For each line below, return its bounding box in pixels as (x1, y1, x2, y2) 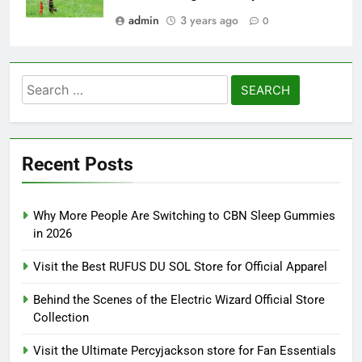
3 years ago (180, 12, 238, 29)
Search (21, 77, 67, 95)
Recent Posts (22, 153, 133, 176)
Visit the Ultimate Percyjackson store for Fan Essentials (33, 343, 336, 359)
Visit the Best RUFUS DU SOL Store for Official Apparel (33, 259, 327, 275)
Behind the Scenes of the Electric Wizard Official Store (33, 293, 325, 308)
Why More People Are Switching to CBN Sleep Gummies (33, 208, 335, 224)
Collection (33, 310, 89, 326)
